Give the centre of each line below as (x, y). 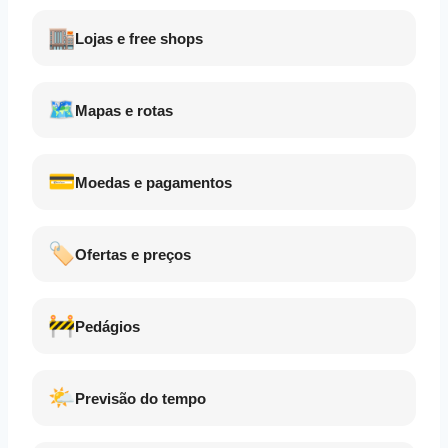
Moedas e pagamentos (153, 182)
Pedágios (107, 326)
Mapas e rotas (124, 110)
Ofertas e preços (133, 254)
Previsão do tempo (140, 398)
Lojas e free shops (139, 38)
